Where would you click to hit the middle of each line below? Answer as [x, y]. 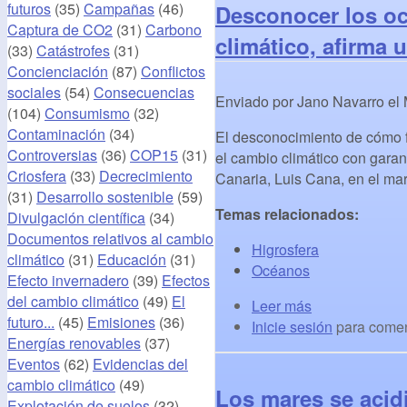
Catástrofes [73, 50]
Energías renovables [74, 342]
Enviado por [256, 102]
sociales [34, 92]
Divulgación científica [76, 217]
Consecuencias [144, 92]
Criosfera [37, 175]
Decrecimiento [146, 175]
